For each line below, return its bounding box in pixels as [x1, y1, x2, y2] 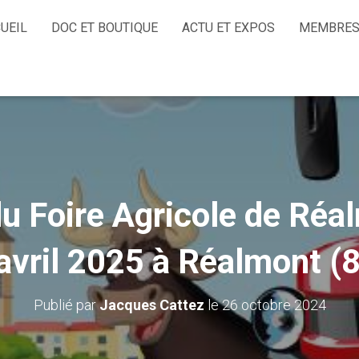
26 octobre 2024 [221, 296, 326, 313]
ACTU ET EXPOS [182, 20, 275, 35]
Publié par [33, 296, 99, 313]
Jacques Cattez [99, 296, 204, 313]
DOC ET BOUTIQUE [51, 20, 158, 35]
